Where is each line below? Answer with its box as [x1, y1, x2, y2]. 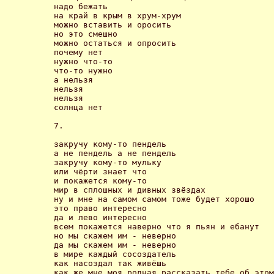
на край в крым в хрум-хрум [54, 10, 181, 20]
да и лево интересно [54, 212, 147, 222]
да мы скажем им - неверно [54, 240, 176, 250]
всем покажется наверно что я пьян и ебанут [54, 221, 259, 231]
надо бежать [54, 1, 108, 11]
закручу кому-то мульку [54, 157, 161, 167]
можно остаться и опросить [54, 38, 176, 48]
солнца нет [54, 102, 108, 112]
